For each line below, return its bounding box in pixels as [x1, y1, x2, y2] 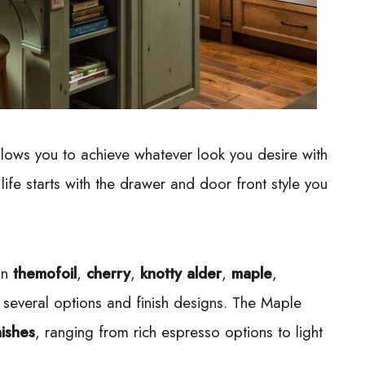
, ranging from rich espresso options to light [35, 320, 323, 343]
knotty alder [140, 262, 222, 284]
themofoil [13, 262, 77, 284]
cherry [86, 262, 130, 284]
